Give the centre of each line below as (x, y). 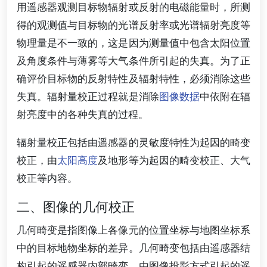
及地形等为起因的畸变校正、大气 (174, 161)
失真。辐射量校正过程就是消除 (88, 97)
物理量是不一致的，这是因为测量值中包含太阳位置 (133, 43)
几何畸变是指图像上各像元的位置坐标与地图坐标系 (133, 230)
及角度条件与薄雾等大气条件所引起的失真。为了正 (133, 61)
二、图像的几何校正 (76, 207)
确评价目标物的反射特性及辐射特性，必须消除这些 (133, 79)
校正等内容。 (47, 178)
